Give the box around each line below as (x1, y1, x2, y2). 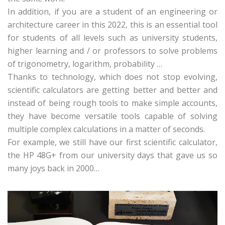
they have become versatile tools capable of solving (8, 110, 217, 122)
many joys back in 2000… (8, 163, 99, 174)
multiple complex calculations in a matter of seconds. (8, 124, 205, 135)
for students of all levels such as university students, (8, 32, 217, 43)
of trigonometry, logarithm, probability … (8, 58, 162, 69)
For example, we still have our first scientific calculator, (8, 137, 217, 148)
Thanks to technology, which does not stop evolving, (8, 71, 217, 82)
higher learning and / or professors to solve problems (8, 45, 217, 56)
